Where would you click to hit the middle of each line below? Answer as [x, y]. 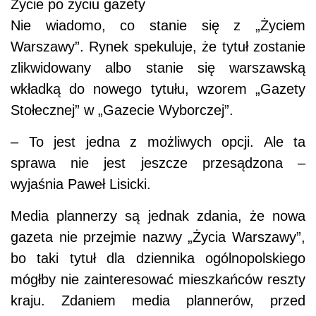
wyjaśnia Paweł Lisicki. [81, 184]
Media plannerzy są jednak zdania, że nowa [158, 216]
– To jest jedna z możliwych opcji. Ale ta [158, 142]
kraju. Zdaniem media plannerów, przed [158, 301]
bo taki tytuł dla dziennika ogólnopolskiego [158, 259]
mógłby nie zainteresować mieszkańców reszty [158, 280]
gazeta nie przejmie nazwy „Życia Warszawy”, [158, 237]
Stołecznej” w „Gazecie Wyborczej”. [122, 110]
